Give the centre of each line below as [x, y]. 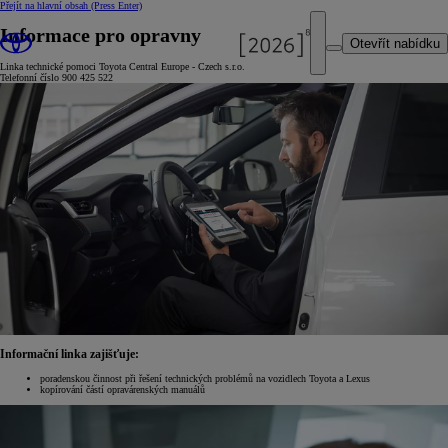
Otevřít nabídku [395, 43]
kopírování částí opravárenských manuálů [122, 390]
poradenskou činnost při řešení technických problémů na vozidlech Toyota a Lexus [205, 379]
